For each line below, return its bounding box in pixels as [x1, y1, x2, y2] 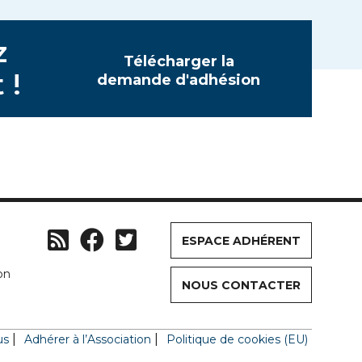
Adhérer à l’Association [24, 332, 151, 347]
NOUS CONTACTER [181, 278, 301, 293]
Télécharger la [123, 53, 234, 70]
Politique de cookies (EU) [166, 332, 308, 347]
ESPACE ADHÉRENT [181, 234, 301, 248]
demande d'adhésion [97, 71, 260, 89]
